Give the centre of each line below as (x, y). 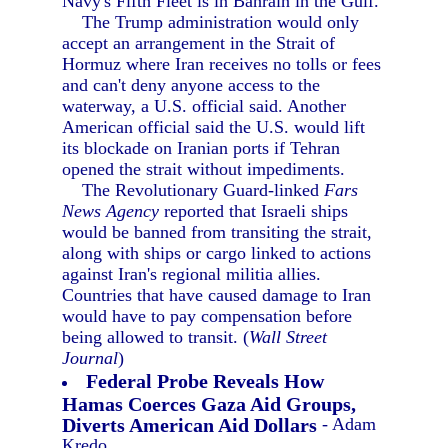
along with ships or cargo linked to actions (217, 253)
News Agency (111, 211)
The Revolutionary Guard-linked (193, 190)
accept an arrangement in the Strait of (199, 43)
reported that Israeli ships (254, 211)
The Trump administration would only (211, 22)
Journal (90, 358)
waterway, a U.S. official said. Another (204, 106)
